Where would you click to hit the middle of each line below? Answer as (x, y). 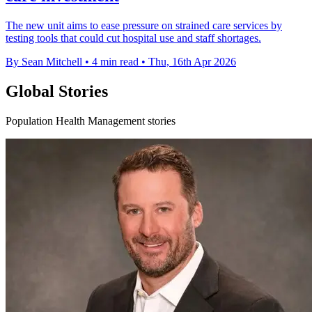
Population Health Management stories (91, 120)
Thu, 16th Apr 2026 (192, 62)
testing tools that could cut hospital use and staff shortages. (133, 38)
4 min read (115, 62)
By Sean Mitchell (44, 62)
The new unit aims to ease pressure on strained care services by (144, 26)
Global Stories (57, 91)
